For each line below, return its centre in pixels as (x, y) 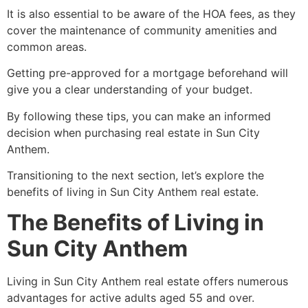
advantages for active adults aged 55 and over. (131, 298)
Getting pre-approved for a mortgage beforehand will (147, 73)
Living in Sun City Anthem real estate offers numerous (147, 282)
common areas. (47, 46)
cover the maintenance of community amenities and (142, 30)
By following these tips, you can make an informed (139, 116)
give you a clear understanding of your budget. (130, 90)
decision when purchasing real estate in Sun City (133, 132)
